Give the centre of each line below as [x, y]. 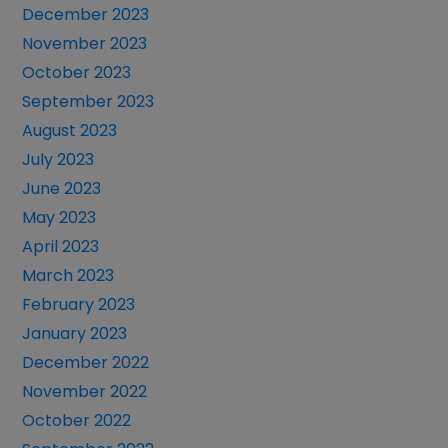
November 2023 [85, 44]
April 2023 [61, 247]
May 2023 [59, 218]
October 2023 [77, 73]
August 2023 [70, 131]
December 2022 [86, 363]
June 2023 [62, 189]
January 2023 [75, 334]
